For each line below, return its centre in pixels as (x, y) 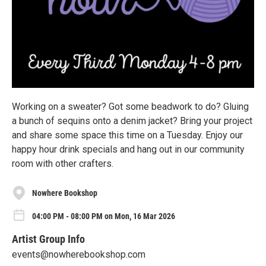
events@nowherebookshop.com (79, 254)
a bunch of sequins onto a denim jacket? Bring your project (132, 121)
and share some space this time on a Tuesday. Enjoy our (127, 135)
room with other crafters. (63, 164)
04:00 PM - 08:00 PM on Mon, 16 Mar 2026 (104, 216)
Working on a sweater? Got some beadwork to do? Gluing (130, 107)
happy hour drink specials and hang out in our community (128, 149)
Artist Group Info (48, 239)
